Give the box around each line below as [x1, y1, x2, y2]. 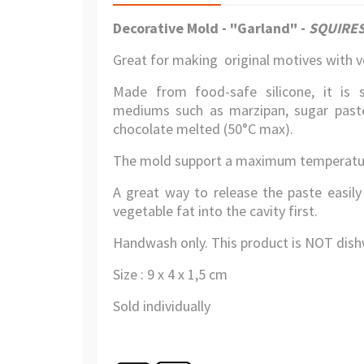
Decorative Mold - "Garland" [113, 19, 301, 37]
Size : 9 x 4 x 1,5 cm [113, 265, 227, 284]
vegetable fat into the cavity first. [113, 201, 318, 220]
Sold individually [113, 297, 210, 315]
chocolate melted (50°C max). [113, 119, 293, 138]
